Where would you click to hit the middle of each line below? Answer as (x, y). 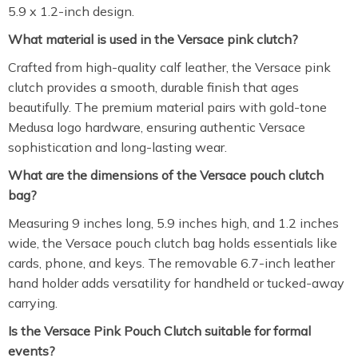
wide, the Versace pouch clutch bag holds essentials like (173, 243)
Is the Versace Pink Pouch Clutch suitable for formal (159, 331)
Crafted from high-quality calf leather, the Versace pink (169, 67)
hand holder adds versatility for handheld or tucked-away (176, 283)
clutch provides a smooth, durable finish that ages (153, 87)
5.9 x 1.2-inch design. (71, 11)
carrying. (33, 303)
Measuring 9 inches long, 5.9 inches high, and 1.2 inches (173, 223)
